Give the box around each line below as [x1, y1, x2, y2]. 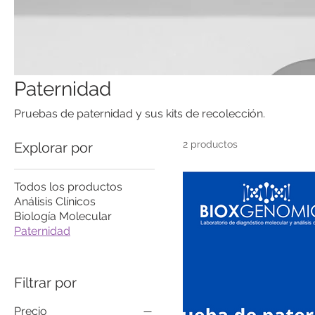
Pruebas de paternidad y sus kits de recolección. [14, 106, 265, 120]
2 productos [183, 138, 238, 150]
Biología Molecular [14, 209, 112, 223]
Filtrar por [14, 274, 77, 291]
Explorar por [14, 139, 93, 156]
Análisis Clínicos [14, 194, 96, 208]
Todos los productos [14, 179, 122, 193]
